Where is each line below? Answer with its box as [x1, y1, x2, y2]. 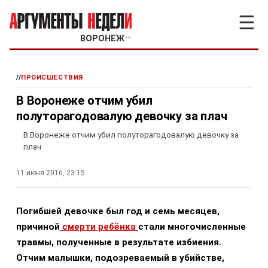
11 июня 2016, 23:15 [16, 169, 85, 177]
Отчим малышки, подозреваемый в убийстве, [16, 252, 224, 263]
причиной [16, 221, 60, 232]
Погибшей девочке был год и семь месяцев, [16, 206, 220, 217]
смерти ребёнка [60, 221, 138, 232]
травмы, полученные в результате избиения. [16, 237, 221, 248]
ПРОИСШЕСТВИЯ [21, 74, 83, 81]
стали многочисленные [138, 221, 246, 232]
